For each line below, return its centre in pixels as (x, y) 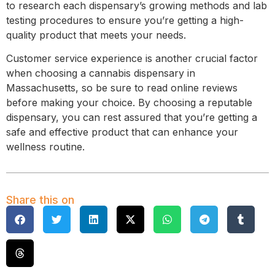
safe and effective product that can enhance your (122, 132)
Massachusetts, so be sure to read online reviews (122, 88)
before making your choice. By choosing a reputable (129, 103)
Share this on (40, 199)
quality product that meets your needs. (96, 35)
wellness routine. (45, 147)
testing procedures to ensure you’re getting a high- (125, 21)
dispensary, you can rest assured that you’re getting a (132, 118)
